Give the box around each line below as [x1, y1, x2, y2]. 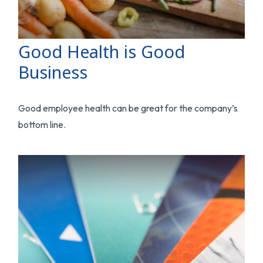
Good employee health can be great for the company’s [18, 102, 238, 114]
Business [18, 60, 88, 83]
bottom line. [18, 118, 66, 130]
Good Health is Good [18, 39, 186, 63]
